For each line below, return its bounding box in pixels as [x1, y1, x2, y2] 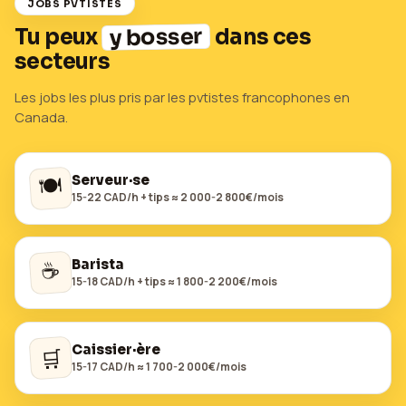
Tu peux [14, 24, 102, 52]
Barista [72, 256, 124, 274]
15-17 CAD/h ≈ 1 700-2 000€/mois [72, 359, 246, 375]
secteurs [14, 48, 111, 76]
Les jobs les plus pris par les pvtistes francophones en [14, 87, 350, 106]
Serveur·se [72, 171, 150, 188]
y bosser [109, 23, 203, 52]
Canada [14, 107, 65, 126]
